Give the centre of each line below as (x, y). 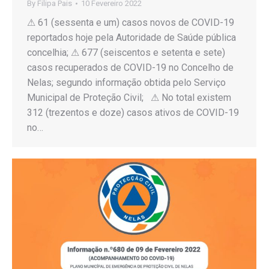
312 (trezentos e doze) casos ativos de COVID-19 (133, 112)
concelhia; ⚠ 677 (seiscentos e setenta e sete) (126, 52)
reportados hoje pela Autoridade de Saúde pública (131, 37)
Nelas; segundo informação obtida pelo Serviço (126, 82)
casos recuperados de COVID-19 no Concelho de (130, 67)
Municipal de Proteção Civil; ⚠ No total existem (129, 97)
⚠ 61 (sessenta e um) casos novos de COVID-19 (131, 22)
